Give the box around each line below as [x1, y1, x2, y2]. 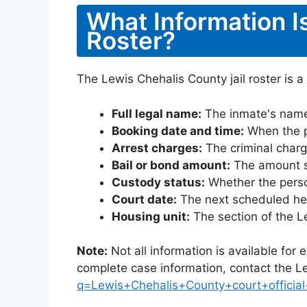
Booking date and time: [112, 123, 244, 138]
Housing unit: [112, 209, 190, 223]
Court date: [112, 192, 177, 206]
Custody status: [112, 175, 205, 189]
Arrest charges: [112, 140, 202, 155]
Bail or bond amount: [112, 158, 230, 172]
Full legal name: [112, 106, 201, 121]
